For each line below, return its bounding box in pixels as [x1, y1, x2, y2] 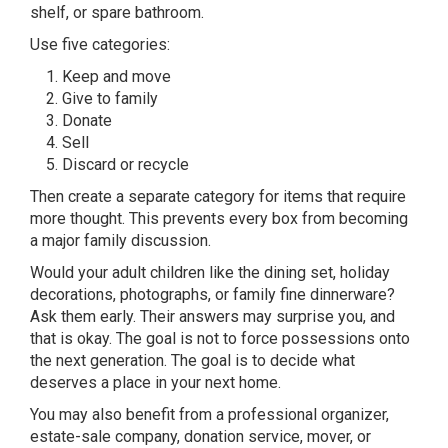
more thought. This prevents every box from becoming [30, 208, 408, 228]
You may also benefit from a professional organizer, [30, 404, 389, 424]
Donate [62, 110, 112, 130]
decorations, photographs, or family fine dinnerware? [30, 284, 395, 304]
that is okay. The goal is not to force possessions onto [30, 328, 410, 348]
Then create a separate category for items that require [30, 186, 406, 206]
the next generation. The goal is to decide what [30, 350, 355, 370]
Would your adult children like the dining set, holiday [30, 262, 390, 282]
